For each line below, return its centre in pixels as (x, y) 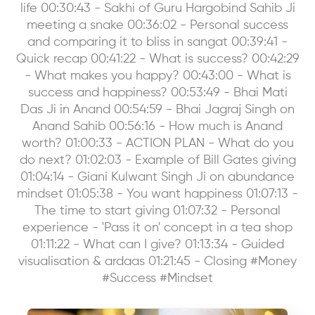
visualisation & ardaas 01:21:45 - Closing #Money (157, 261)
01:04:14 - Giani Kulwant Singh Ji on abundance (157, 177)
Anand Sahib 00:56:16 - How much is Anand (157, 126)
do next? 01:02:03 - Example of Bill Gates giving (157, 160)
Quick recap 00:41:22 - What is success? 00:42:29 (157, 59)
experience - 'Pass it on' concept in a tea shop (157, 227)
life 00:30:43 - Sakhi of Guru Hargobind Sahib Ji (157, 8)
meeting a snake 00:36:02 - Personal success (157, 25)
